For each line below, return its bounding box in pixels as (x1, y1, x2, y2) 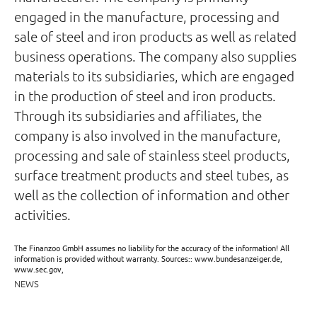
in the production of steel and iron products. (14, 87, 276, 104)
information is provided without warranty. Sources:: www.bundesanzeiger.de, (14, 253, 282, 264)
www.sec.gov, (14, 263, 64, 275)
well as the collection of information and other (14, 186, 289, 203)
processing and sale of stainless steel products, (14, 146, 290, 163)
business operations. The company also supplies (14, 47, 296, 64)
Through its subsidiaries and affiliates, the (14, 107, 262, 124)
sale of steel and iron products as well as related (14, 28, 296, 45)
